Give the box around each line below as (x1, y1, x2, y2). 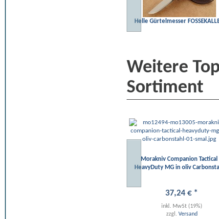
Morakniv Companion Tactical (141, 156, 218, 163)
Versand (178, 211, 197, 218)
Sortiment (127, 79, 203, 97)
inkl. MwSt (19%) (161, 203, 202, 210)
